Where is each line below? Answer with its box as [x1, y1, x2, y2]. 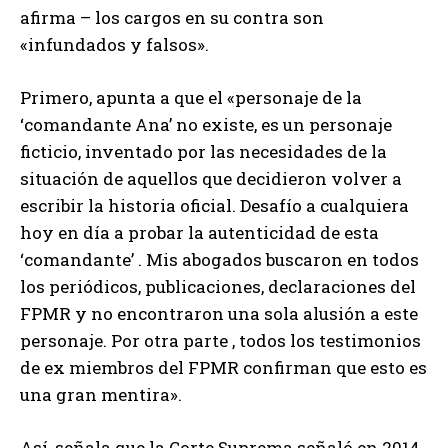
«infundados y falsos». [20, 32, 209, 56]
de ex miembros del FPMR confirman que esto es [20, 355, 427, 379]
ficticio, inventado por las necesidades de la [20, 139, 387, 163]
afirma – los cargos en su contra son [20, 5, 324, 29]
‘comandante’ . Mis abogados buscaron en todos [20, 247, 419, 271]
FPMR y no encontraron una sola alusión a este [20, 301, 418, 325]
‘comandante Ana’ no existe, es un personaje [20, 112, 392, 136]
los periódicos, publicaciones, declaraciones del [20, 274, 416, 298]
